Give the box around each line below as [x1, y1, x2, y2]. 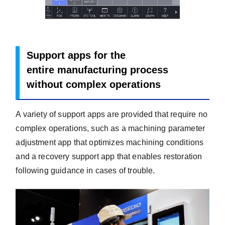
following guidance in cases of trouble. [16, 166, 155, 175]
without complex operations [27, 79, 161, 90]
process [130, 64, 169, 76]
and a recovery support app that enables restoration [16, 152, 202, 161]
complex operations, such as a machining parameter [16, 124, 205, 133]
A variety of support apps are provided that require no [16, 109, 207, 119]
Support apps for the [27, 50, 126, 61]
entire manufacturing [27, 64, 131, 76]
